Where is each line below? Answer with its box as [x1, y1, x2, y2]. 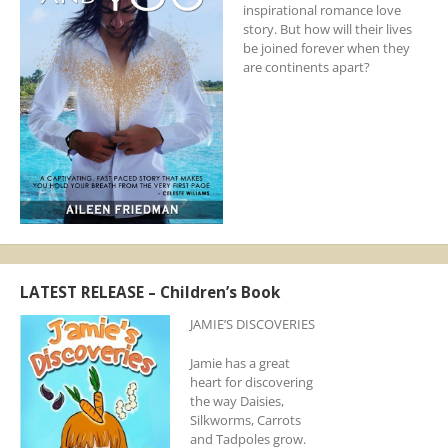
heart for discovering [189, 373, 313, 392]
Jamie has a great [189, 354, 290, 373]
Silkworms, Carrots [189, 411, 301, 430]
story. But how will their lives [242, 19, 412, 38]
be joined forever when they [242, 38, 410, 57]
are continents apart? [242, 57, 370, 76]
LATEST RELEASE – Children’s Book [19, 281, 280, 302]
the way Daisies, [189, 392, 284, 411]
